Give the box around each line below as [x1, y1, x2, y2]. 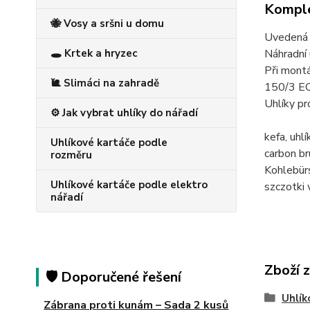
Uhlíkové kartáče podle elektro [51, 178, 208, 192]
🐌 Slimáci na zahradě [51, 76, 159, 90]
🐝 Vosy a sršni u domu [51, 17, 164, 30]
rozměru [51, 148, 92, 162]
